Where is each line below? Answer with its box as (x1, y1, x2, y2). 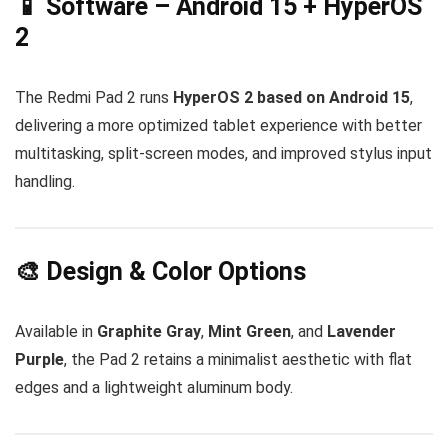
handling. (15, 172, 75, 192)
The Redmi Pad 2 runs (15, 88, 173, 108)
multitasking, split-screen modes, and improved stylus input (15, 144, 432, 164)
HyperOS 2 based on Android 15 (173, 88, 410, 108)
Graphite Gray (97, 321, 201, 341)
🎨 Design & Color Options (15, 256, 306, 286)
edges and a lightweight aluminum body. (15, 377, 293, 397)
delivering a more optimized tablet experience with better (15, 116, 422, 136)
